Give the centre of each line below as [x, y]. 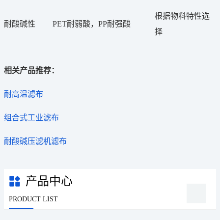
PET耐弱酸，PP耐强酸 [92, 24]
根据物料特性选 [182, 16]
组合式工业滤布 [31, 117]
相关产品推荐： [31, 70]
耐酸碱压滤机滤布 [35, 141]
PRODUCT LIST [33, 199]
